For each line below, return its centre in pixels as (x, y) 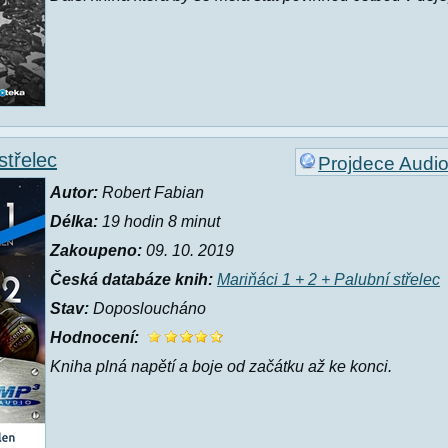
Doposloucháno (147, 308)
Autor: (74, 192)
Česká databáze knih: (131, 279)
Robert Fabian (151, 192)
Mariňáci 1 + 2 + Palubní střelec (328, 279)
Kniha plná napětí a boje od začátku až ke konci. (221, 366)
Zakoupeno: (96, 250)
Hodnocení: (94, 337)
